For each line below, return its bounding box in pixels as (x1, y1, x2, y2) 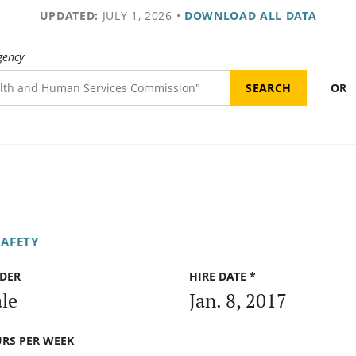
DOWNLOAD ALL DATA (184, 8, 317, 23)
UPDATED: (39, 8, 99, 23)
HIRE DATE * (189, 269, 256, 284)
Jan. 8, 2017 (189, 287, 287, 313)
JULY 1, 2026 (98, 8, 172, 23)
